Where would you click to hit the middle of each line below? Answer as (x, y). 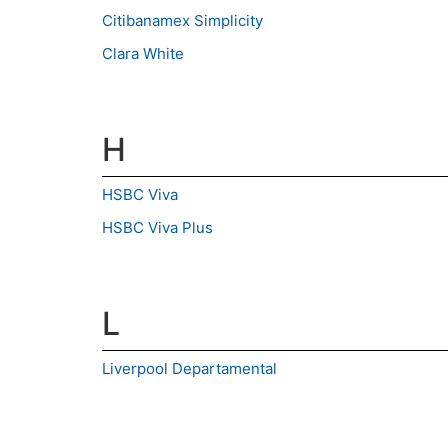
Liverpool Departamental (189, 369)
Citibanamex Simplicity (182, 21)
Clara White (143, 54)
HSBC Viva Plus (157, 228)
